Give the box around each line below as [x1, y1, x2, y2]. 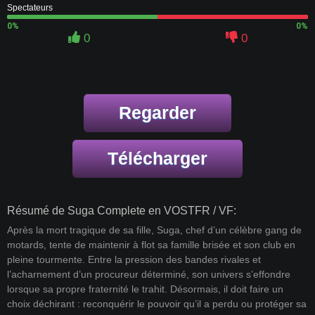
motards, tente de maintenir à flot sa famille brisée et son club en [7, 239, 295, 251]
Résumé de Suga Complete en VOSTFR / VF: [7, 205, 236, 217]
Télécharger [108, 148, 207, 169]
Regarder [119, 103, 196, 123]
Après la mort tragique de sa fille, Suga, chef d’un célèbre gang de [7, 224, 302, 236]
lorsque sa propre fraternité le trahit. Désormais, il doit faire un [7, 283, 283, 295]
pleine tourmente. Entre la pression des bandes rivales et [7, 254, 261, 266]
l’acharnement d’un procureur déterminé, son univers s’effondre [7, 269, 290, 281]
